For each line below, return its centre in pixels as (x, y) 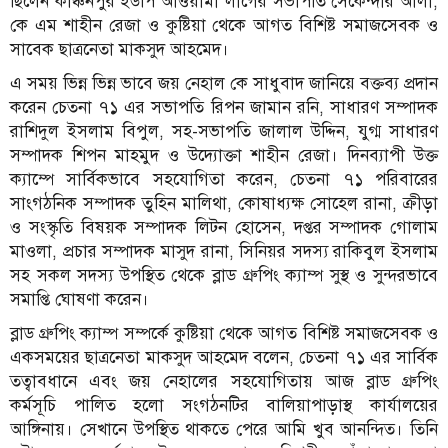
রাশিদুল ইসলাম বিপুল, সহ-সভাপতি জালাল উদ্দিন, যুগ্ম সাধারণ (224, 131)
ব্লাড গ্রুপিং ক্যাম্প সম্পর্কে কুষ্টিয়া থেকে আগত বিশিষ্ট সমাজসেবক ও (224, 333)
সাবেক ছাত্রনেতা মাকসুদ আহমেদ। (119, 49)
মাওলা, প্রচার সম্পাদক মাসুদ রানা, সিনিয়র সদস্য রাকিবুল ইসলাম (224, 251)
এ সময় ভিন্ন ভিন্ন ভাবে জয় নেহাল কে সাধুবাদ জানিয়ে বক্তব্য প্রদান (224, 83)
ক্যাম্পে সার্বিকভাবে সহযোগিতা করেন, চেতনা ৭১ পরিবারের (224, 179)
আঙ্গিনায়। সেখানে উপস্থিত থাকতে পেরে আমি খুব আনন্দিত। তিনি (224, 429)
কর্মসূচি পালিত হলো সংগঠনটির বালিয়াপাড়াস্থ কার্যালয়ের (224, 405)
